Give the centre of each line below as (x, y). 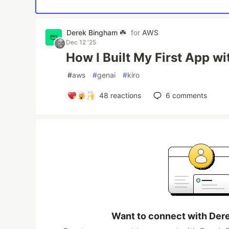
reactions (124, 95)
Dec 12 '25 (81, 42)
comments (188, 95)
